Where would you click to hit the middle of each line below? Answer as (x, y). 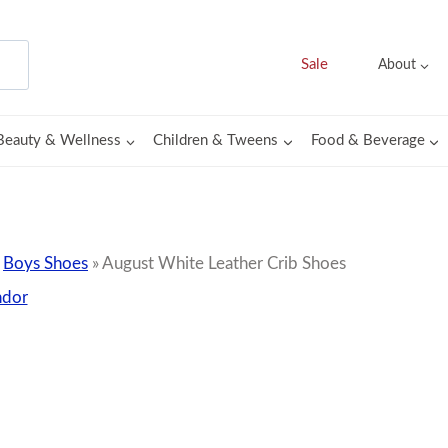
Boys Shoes (45, 263)
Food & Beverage (367, 140)
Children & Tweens (216, 140)
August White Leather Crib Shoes (224, 263)
